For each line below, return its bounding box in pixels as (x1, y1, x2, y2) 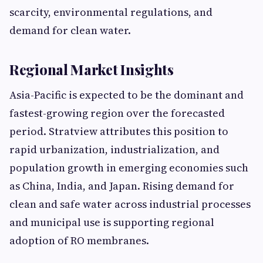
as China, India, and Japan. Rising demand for (9, 178, 234, 193)
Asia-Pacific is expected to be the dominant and (9, 87, 244, 102)
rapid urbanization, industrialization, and (9, 142, 220, 157)
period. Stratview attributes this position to (9, 124, 228, 139)
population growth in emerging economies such (9, 160, 248, 175)
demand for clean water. (9, 23, 131, 38)
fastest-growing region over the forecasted (9, 106, 225, 120)
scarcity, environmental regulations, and (9, 5, 213, 19)
